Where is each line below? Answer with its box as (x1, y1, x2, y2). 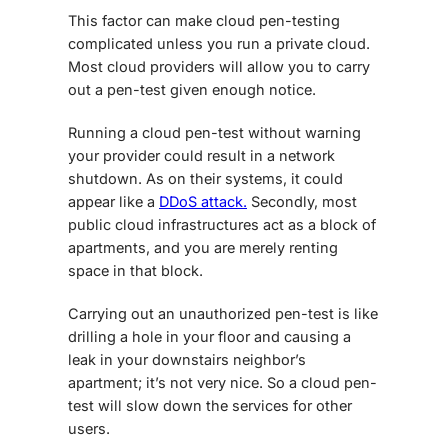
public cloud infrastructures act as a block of (68, 215, 376, 233)
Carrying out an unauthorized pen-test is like (68, 304, 378, 322)
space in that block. (68, 261, 203, 279)
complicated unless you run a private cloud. (68, 34, 370, 52)
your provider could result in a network (68, 146, 335, 164)
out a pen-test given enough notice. (68, 80, 320, 98)
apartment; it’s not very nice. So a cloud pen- (68, 373, 377, 391)
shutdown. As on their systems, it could (68, 169, 343, 187)
